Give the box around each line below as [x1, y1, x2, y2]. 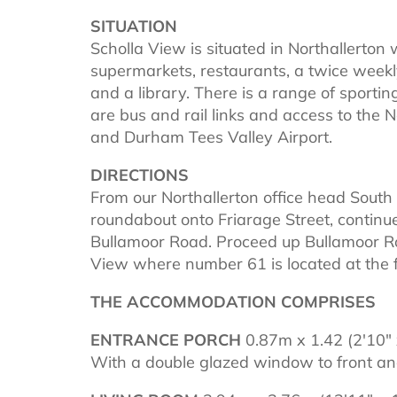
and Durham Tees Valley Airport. [90, 126, 332, 147]
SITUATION [90, 15, 177, 36]
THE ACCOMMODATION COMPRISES [90, 291, 376, 312]
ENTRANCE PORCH [90, 329, 241, 350]
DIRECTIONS [90, 164, 189, 185]
